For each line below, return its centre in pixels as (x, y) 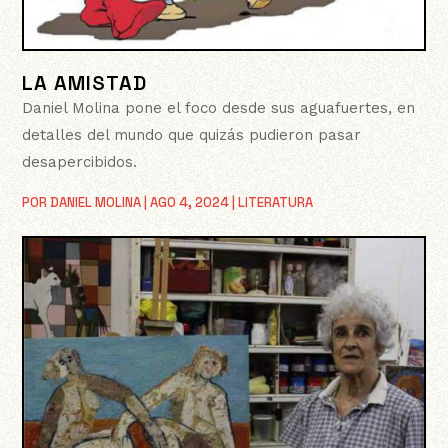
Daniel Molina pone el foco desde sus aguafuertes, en (219, 108)
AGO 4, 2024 (190, 203)
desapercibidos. (80, 162)
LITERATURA (276, 203)
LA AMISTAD (85, 83)
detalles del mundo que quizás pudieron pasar (192, 135)
